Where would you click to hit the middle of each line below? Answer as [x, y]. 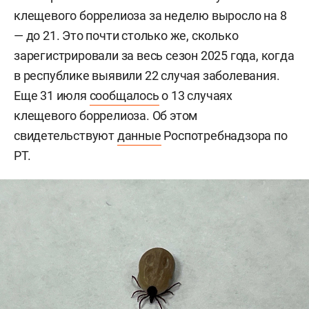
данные [139, 135]
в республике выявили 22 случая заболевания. [147, 75]
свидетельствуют [66, 135]
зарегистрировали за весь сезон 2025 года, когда [154, 55]
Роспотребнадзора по [224, 135]
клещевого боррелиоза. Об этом [106, 115]
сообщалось [124, 95]
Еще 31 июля [52, 95]
